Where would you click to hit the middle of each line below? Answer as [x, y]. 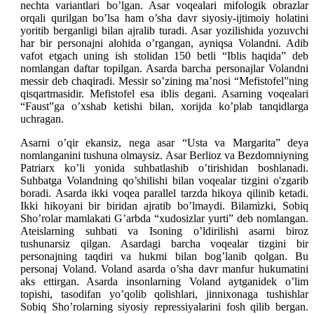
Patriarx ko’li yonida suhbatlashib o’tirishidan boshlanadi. [164, 168]
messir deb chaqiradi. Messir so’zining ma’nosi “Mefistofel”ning [164, 81]
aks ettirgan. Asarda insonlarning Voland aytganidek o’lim [164, 281]
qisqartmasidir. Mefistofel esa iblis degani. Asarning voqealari [164, 93]
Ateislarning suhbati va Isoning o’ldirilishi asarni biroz [164, 231]
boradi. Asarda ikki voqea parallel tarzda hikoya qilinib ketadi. [164, 193]
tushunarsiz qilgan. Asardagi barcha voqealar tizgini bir [164, 243]
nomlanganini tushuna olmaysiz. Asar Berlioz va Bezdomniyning [164, 155]
